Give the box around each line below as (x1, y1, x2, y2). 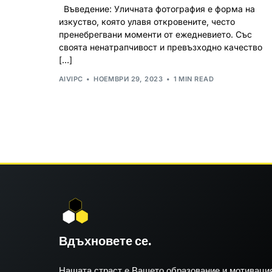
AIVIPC (59, 75, 83, 83)
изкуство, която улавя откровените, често (59, 16, 235, 27)
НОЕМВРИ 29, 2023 (93, 75, 163, 83)
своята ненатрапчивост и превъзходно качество (59, 41, 262, 52)
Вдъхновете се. (59, 232, 151, 250)
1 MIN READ (173, 75, 214, 83)
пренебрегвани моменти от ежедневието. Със (59, 29, 252, 39)
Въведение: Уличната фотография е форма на (59, 3, 255, 14)
